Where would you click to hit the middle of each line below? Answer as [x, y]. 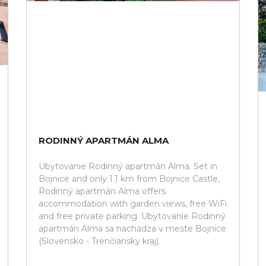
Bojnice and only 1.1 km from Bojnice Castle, [129, 179]
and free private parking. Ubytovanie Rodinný [132, 216]
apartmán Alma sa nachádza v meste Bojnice [132, 229]
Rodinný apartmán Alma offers [102, 191]
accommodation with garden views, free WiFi [133, 204]
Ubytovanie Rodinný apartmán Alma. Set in [128, 166]
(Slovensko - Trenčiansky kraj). [99, 241]
